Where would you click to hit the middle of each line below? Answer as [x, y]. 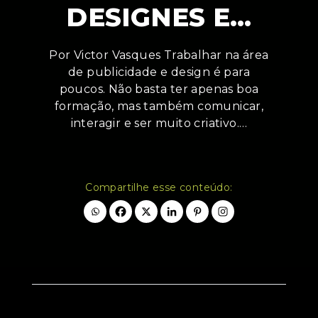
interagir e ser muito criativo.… [159, 124]
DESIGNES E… [159, 17]
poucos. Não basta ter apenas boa [159, 89]
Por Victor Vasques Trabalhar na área [159, 55]
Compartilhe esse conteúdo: [159, 188]
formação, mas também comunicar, [159, 106]
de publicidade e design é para [159, 72]
